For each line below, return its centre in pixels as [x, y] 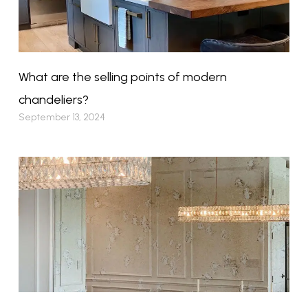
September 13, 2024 [62, 118]
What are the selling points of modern [122, 77]
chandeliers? [53, 100]
